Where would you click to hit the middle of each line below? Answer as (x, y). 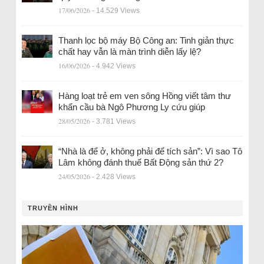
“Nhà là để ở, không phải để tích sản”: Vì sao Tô (150, 151)
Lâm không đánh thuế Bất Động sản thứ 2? (141, 163)
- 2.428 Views (113, 177)
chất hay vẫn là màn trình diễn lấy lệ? (129, 52)
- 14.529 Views (115, 11)
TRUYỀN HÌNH (53, 208)
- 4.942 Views (113, 66)
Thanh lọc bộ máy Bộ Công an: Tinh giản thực (146, 41)
